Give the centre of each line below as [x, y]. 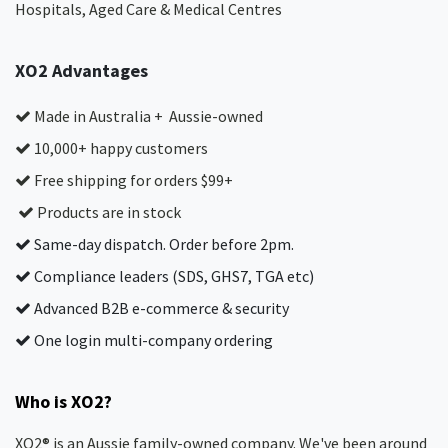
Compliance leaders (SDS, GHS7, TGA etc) [172, 276]
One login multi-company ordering [152, 340]
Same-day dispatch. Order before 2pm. [162, 244]
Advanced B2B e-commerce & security [160, 308]
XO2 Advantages [81, 70]
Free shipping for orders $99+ [132, 180]
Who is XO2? [63, 401]
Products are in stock [107, 212]
